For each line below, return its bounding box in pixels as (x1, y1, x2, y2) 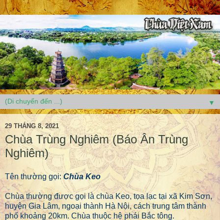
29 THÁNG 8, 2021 (5, 122, 59, 130)
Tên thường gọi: (5, 172, 63, 181)
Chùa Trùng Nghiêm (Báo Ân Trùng (5, 133, 188, 146)
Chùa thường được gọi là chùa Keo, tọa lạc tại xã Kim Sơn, (5, 192, 212, 201)
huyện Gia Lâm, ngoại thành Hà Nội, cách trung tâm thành (5, 202, 206, 211)
